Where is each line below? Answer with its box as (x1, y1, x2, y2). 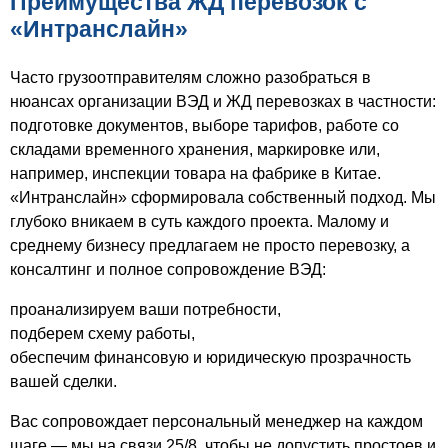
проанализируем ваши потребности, (10, 300, 281, 318)
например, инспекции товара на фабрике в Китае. (10, 164, 381, 182)
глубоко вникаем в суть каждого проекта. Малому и (10, 212, 389, 230)
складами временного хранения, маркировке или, (10, 140, 380, 158)
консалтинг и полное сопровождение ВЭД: (10, 260, 326, 278)
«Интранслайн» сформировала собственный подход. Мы (10, 188, 436, 206)
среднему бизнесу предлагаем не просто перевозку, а (10, 236, 410, 254)
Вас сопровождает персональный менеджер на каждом (10, 412, 423, 430)
